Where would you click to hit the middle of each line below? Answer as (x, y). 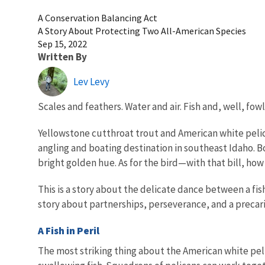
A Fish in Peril (69, 230)
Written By (62, 56)
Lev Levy (91, 81)
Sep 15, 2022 (62, 43)
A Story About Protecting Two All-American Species (142, 30)
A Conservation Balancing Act (98, 17)
